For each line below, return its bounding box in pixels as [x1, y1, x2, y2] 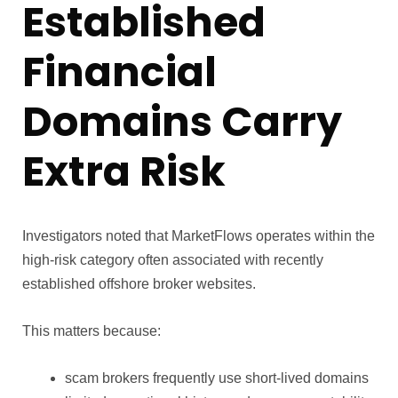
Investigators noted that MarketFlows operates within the [22, 228, 375, 244]
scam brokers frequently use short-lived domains [65, 370, 369, 386]
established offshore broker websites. [22, 276, 256, 292]
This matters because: [22, 323, 161, 339]
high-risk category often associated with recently [22, 252, 323, 268]
